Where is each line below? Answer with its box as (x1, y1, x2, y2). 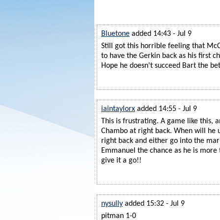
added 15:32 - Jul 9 (125, 199, 185, 208)
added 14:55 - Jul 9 (137, 105, 197, 113)
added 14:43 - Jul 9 (132, 29, 192, 38)
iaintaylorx (101, 105, 135, 113)
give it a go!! (101, 156, 141, 165)
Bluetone (101, 29, 130, 38)
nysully (101, 199, 123, 208)
